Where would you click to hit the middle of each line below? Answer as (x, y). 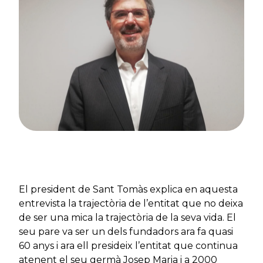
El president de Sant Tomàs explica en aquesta (128, 190)
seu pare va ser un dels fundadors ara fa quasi (126, 232)
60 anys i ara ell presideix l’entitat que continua (128, 246)
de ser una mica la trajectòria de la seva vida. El (127, 218)
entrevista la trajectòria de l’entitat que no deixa (131, 204)
